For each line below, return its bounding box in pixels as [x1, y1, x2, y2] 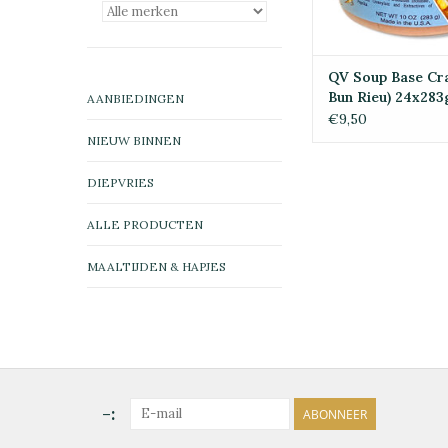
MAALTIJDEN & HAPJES [87, 259, 226, 274]
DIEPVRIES [87, 175, 154, 190]
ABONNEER [303, 406, 367, 423]
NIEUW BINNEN [87, 133, 181, 148]
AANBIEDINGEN [87, 91, 184, 106]
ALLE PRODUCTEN [87, 217, 203, 232]
